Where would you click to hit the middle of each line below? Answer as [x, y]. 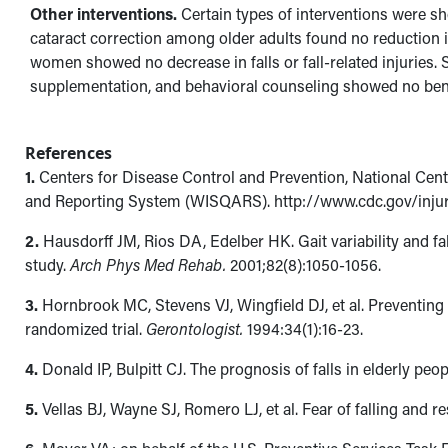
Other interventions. [103, 14]
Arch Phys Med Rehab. [148, 265]
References [69, 153]
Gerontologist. [195, 329]
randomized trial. [86, 329]
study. [48, 265]
